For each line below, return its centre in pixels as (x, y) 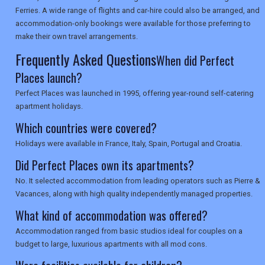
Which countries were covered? (86, 128)
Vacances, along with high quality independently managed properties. (134, 194)
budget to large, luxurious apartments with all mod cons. (111, 244)
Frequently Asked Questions (86, 59)
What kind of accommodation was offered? (112, 216)
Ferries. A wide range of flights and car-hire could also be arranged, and (138, 11)
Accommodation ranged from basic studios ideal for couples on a (129, 231)
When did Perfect (195, 61)
